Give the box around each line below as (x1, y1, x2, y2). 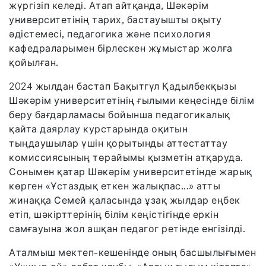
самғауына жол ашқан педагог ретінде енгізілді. (9, 222, 245, 235)
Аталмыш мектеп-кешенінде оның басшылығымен (9, 246, 256, 258)
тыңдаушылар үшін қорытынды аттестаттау (9, 137, 227, 149)
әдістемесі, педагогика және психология (9, 27, 211, 40)
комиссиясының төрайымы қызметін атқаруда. (9, 151, 243, 163)
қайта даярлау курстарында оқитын (9, 122, 188, 135)
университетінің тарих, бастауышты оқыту (9, 13, 222, 26)
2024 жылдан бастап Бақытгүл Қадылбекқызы (9, 80, 236, 92)
